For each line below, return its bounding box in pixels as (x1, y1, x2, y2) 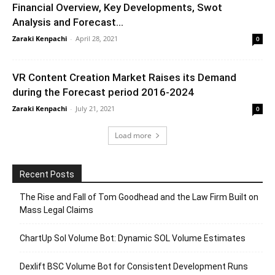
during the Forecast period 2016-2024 (12, 85, 194, 98)
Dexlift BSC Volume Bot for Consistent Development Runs (20, 261, 248, 271)
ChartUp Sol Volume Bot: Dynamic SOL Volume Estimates (20, 233, 246, 243)
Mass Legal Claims (20, 204, 93, 215)
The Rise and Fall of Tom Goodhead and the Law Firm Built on (20, 192, 258, 202)
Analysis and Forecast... (12, 15, 123, 28)
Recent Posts (20, 169, 74, 179)
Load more (115, 130, 152, 141)
